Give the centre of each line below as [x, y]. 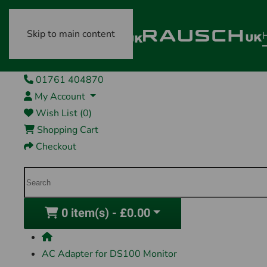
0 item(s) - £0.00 [106, 213]
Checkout [56, 147]
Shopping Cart [68, 130]
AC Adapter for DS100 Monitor [109, 254]
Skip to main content [71, 34]
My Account [60, 97]
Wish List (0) [64, 113]
